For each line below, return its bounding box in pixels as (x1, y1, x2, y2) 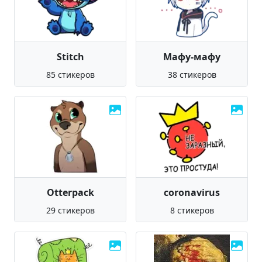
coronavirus (164, 186, 220, 199)
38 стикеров (167, 69, 216, 80)
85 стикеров (46, 69, 95, 80)
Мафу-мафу (163, 50, 220, 63)
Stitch (56, 50, 84, 63)
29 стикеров (46, 205, 95, 216)
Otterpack (46, 186, 94, 199)
